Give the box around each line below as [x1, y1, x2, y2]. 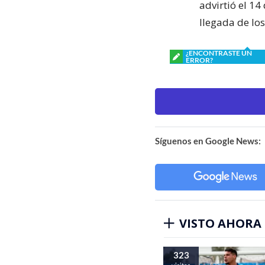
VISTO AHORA [179, 215, 261, 231]
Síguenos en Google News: [155, 135, 261, 146]
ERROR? [186, 55, 213, 64]
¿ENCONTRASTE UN [186, 48, 252, 57]
